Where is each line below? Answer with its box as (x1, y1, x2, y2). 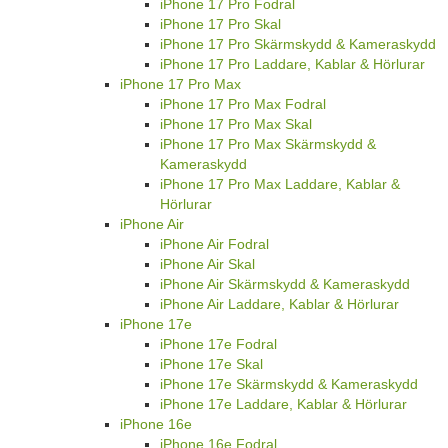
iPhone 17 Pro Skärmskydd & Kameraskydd (160, 35, 436, 52)
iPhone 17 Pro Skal (160, 15, 281, 32)
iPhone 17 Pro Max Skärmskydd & (160, 135, 376, 152)
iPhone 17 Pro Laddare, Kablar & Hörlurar (160, 55, 425, 72)
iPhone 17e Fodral (160, 335, 277, 352)
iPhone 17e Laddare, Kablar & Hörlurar (160, 395, 407, 412)
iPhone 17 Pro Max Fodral (160, 95, 326, 112)
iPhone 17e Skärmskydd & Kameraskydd (160, 375, 418, 392)
